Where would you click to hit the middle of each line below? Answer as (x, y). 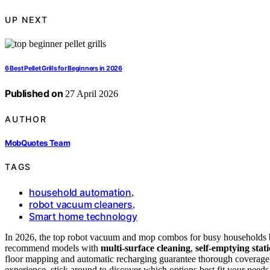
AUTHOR (26, 119)
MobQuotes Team (38, 143)
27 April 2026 (91, 94)
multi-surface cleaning (146, 248)
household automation (80, 192)
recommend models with (53, 248)
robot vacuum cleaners (81, 204)
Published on (34, 94)
